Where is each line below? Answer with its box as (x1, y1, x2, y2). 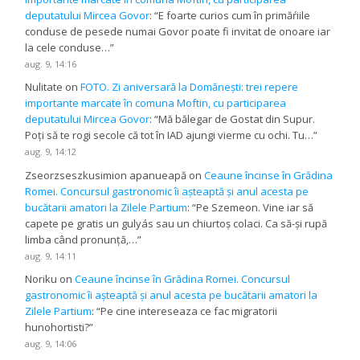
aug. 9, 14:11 (25, 249, 77, 262)
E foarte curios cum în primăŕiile (158, 8, 311, 23)
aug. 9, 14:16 (25, 58, 77, 71)
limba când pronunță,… (25, 231, 138, 247)
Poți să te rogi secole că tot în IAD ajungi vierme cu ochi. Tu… (25, 128, 314, 143)
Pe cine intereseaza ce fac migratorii (100, 303, 278, 318)
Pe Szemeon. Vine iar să (196, 199, 314, 215)
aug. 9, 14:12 (25, 145, 77, 158)
